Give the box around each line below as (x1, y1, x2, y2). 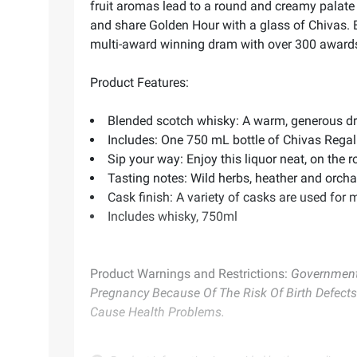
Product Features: (90, 74, 189, 90)
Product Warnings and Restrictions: (90, 265, 288, 281)
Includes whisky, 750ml (108, 208, 237, 224)
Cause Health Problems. (90, 304, 225, 320)
